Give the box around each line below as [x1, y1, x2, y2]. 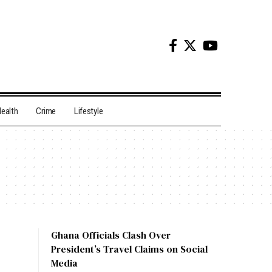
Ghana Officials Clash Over [51, 228, 171, 242]
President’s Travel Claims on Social [51, 242, 208, 256]
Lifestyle [73, 106, 103, 117]
